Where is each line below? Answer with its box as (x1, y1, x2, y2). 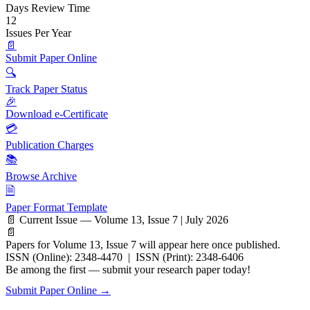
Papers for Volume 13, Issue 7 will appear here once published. (6, 239, 280, 250)
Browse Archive (6, 170, 77, 182)
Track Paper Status (6, 83, 87, 95)
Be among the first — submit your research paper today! (6, 264, 250, 275)
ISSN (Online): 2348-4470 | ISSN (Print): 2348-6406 (6, 251, 244, 263)
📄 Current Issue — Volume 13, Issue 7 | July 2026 (6, 214, 228, 226)
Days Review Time (6, 2, 90, 14)
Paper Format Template (6, 201, 107, 213)
